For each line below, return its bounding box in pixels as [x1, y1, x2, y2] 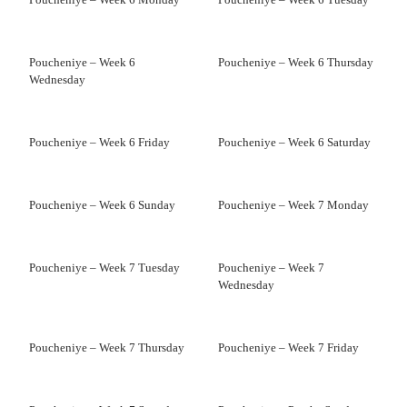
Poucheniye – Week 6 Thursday [218, 55, 373, 69]
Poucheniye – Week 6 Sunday [29, 198, 175, 212]
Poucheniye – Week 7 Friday [218, 341, 359, 354]
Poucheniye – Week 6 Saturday [218, 135, 371, 149]
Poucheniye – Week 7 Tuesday [29, 261, 180, 274]
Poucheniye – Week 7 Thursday [29, 341, 184, 354]
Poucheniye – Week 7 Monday [218, 198, 369, 212]
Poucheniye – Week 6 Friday [29, 135, 170, 149]
